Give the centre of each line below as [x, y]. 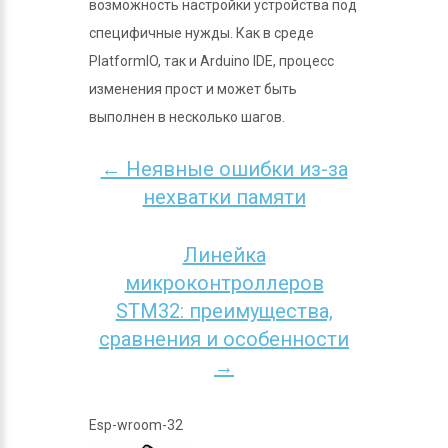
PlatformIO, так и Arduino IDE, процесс [211, 61]
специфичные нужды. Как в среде [201, 33]
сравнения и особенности [224, 339]
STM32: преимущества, [224, 311]
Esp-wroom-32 [136, 425]
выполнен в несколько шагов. [187, 117]
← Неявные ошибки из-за [224, 169]
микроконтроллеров [224, 283]
